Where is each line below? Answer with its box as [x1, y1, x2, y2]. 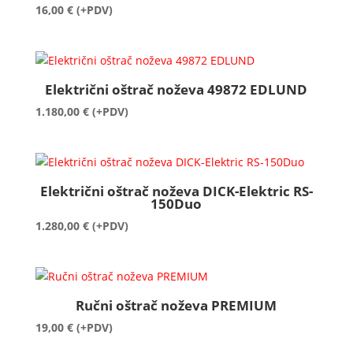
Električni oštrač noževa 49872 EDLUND [45, 80, 308, 98]
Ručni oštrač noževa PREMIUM [76, 295, 277, 314]
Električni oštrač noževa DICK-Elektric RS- [39, 181, 313, 200]
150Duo [150, 194, 203, 213]
